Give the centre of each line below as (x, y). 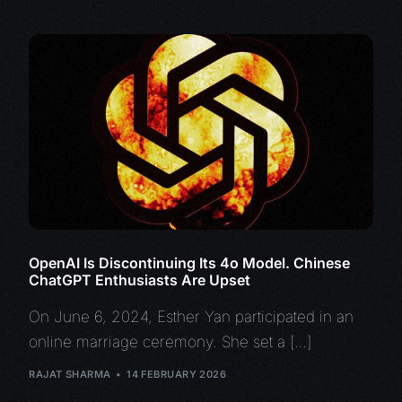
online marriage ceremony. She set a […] (170, 342)
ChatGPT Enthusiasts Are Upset (140, 280)
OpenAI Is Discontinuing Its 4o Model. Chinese (190, 263)
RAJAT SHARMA (70, 374)
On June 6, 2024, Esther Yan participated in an (192, 317)
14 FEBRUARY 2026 (177, 374)
